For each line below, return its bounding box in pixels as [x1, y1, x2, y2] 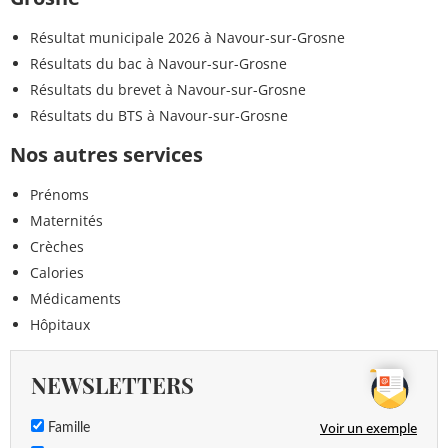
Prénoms [30, 185, 89, 205]
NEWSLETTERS [31, 370, 194, 401]
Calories [30, 263, 84, 283]
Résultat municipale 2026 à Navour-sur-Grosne [30, 28, 345, 48]
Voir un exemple [320, 419, 417, 438]
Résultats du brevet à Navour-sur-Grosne [30, 80, 306, 100]
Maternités [30, 211, 103, 231]
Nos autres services [10, 141, 203, 169]
